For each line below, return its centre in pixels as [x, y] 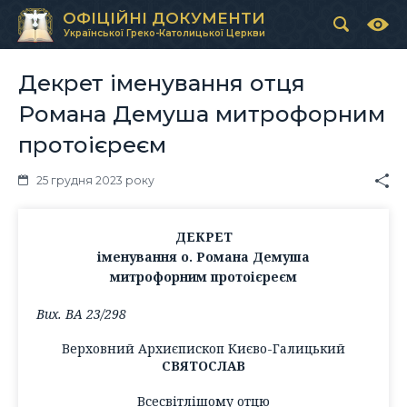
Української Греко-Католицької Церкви [164, 33]
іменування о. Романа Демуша [203, 257]
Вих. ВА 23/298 [81, 313]
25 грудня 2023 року [95, 180]
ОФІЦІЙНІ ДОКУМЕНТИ [164, 18]
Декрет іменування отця [162, 83]
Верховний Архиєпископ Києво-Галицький [203, 349]
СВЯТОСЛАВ [203, 366]
